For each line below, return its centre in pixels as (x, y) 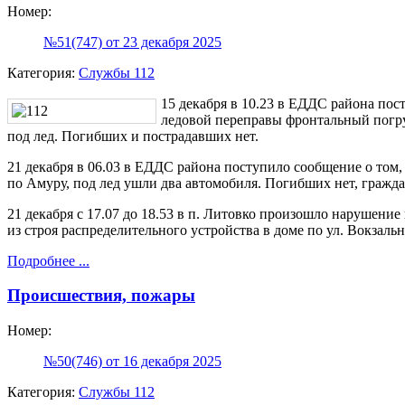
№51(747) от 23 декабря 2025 (132, 42)
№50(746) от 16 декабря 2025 (132, 362)
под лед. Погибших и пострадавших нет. (133, 136)
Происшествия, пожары (101, 296)
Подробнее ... (48, 260)
